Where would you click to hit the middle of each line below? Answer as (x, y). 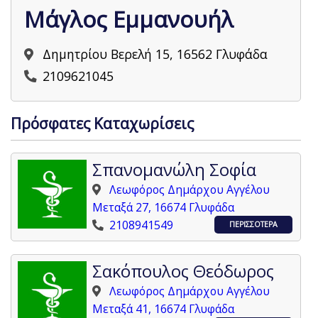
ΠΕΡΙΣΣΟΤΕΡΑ (254, 225)
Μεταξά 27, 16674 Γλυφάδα (164, 208)
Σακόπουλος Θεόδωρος (183, 271)
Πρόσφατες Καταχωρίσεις (103, 124)
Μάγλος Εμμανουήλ (129, 19)
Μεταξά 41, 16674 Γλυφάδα (164, 308)
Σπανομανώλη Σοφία (175, 170)
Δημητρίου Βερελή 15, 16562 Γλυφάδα (155, 54)
